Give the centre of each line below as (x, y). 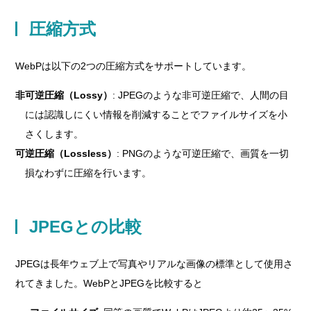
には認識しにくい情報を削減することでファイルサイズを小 (157, 115)
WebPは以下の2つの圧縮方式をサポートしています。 (134, 66)
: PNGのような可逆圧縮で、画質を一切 (203, 153)
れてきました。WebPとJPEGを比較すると (109, 283)
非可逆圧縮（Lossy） (64, 95)
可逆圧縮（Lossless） (66, 153)
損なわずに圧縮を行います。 (89, 173)
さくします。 (54, 134)
